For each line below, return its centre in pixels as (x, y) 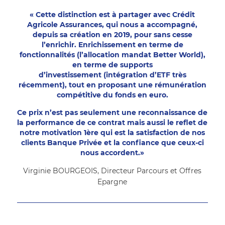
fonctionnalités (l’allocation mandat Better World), (112, 54)
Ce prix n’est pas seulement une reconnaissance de (113, 112)
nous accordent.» (113, 152)
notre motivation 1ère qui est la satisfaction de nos (113, 132)
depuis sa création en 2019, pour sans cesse (112, 34)
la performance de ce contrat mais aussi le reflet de (113, 122)
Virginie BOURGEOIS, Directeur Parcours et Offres (113, 171)
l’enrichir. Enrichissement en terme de (112, 44)
